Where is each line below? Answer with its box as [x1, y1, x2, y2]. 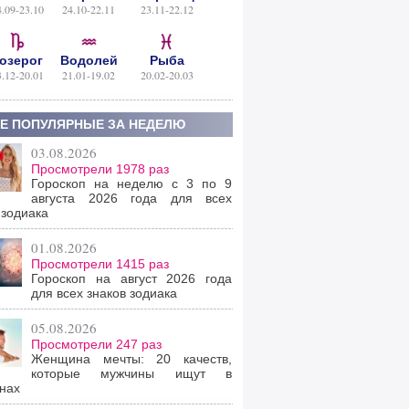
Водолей [59, 53, 118, 68]
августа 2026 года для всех [31, 191, 232, 205]
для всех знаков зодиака [31, 286, 177, 300]
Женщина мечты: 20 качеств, [31, 351, 232, 366]
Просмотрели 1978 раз [31, 162, 169, 176]
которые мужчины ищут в [31, 366, 232, 381]
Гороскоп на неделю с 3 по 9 [31, 176, 232, 191]
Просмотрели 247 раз [31, 337, 162, 351]
